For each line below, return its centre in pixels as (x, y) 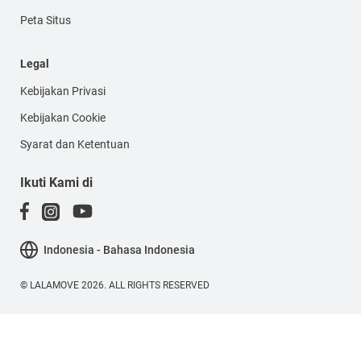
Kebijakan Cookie (63, 117)
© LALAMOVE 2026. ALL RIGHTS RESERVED (115, 285)
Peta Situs (46, 20)
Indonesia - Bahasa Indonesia (119, 249)
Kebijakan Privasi (63, 91)
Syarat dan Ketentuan (75, 144)
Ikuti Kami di (56, 182)
